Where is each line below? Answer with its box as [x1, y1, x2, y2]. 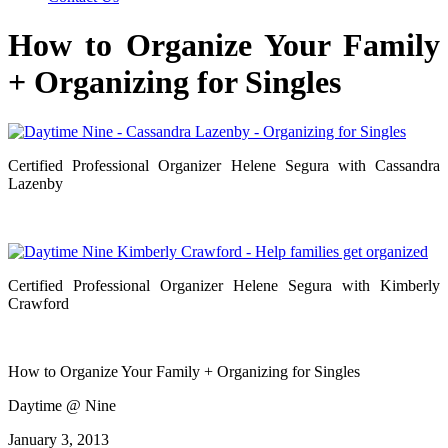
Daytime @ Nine [8, 396, 116, 414]
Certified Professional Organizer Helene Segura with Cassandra [8, 156, 440, 174]
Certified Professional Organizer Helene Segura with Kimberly [8, 276, 440, 294]
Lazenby [8, 174, 63, 192]
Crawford [8, 294, 69, 312]
